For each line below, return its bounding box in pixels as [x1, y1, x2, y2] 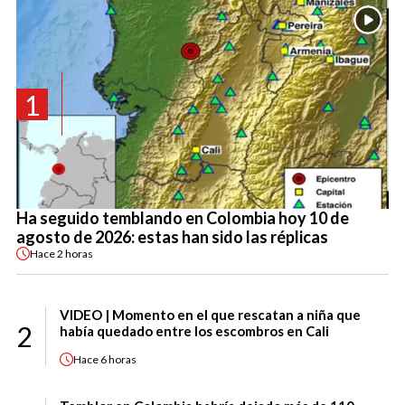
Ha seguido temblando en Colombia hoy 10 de [16, 208, 349, 229]
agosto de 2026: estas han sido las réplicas [16, 227, 328, 248]
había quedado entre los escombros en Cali [60, 323, 329, 340]
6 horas [100, 352, 137, 366]
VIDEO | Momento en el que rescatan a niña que [60, 306, 361, 324]
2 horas [57, 246, 93, 260]
